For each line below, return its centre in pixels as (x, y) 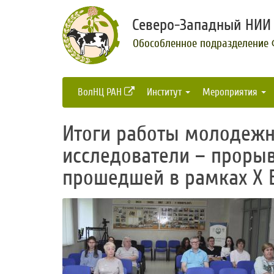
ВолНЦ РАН (101, 92)
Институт (165, 92)
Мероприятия (231, 92)
